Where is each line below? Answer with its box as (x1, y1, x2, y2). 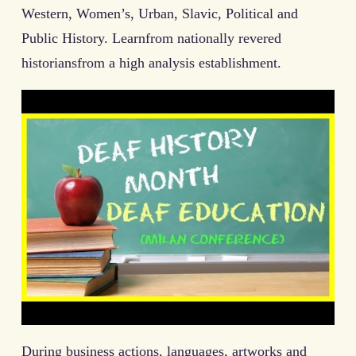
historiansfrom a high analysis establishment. (21, 55, 281, 72)
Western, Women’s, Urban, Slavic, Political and (21, 6, 298, 22)
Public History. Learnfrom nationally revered (21, 30, 281, 47)
